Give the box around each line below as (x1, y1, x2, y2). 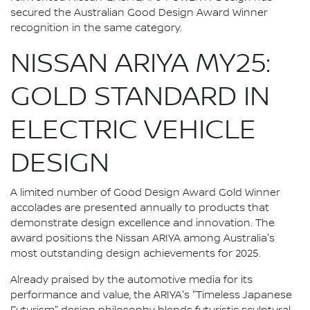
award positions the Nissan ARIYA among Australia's (10, 232, 275, 246)
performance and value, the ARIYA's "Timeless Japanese (10, 289, 292, 302)
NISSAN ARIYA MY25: (10, 47, 270, 81)
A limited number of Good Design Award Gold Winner (10, 187, 280, 200)
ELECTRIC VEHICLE (10, 113, 256, 147)
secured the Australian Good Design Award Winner (10, 7, 268, 20)
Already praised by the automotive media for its (10, 274, 253, 287)
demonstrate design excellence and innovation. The (10, 217, 275, 230)
